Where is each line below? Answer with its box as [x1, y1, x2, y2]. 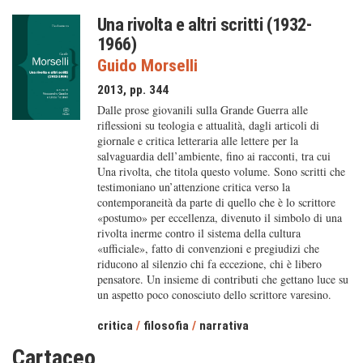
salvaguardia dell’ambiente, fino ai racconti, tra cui [96, 148, 331, 164]
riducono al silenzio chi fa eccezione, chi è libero [96, 256, 322, 271]
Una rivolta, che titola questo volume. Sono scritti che [96, 164, 345, 179]
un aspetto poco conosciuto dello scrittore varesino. [96, 287, 331, 302]
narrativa [199, 318, 249, 333]
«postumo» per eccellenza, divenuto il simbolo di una [96, 210, 342, 225]
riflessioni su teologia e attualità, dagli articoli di [96, 117, 319, 133]
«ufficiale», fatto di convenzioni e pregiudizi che [96, 241, 319, 256]
